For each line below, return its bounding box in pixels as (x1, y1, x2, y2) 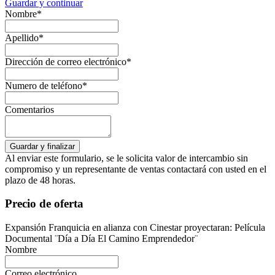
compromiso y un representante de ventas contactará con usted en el (5, 163, 266, 174)
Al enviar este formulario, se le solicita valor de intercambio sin (5, 152, 248, 163)
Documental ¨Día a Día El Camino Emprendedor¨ (5, 233, 198, 244)
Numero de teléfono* (5, 80, 87, 91)
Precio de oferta (5, 197, 83, 211)
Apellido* (5, 32, 44, 43)
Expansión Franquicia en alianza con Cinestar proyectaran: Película (5, 222, 265, 233)
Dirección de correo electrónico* (5, 56, 131, 67)
